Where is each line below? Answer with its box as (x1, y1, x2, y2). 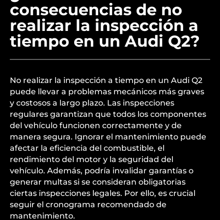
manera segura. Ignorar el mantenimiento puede (10, 132, 206, 141)
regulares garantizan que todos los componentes (10, 110, 206, 119)
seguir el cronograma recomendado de (10, 200, 166, 209)
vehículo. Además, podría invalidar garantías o (10, 166, 193, 175)
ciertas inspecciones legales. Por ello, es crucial (10, 189, 195, 198)
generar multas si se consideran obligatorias (10, 177, 186, 187)
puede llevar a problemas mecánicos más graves (10, 87, 204, 96)
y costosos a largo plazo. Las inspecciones (10, 98, 174, 108)
